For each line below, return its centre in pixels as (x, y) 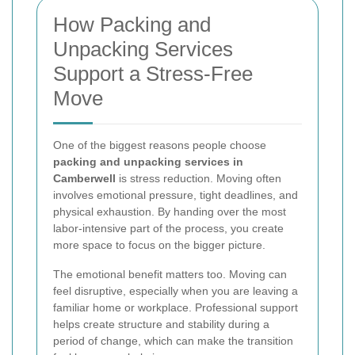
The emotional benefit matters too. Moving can (170, 275)
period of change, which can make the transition (173, 341)
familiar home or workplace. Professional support (176, 308)
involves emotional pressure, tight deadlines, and (176, 195)
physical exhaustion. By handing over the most (170, 212)
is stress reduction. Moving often (198, 179)
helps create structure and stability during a (161, 324)
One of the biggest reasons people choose (160, 145)
